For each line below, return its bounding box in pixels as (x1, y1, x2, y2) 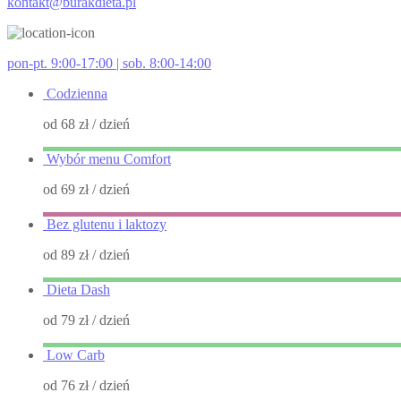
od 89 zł (43, 247, 89, 262)
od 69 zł (43, 182, 89, 197)
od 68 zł (43, 116, 89, 132)
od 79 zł (43, 312, 89, 328)
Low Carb (47, 347, 105, 363)
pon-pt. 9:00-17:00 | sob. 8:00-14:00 (7, 55, 211, 71)
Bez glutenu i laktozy (47, 217, 166, 232)
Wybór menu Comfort (47, 151, 171, 166)
